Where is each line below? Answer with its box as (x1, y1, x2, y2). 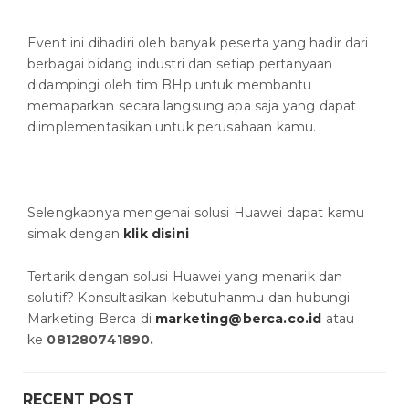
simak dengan (27, 225, 124, 243)
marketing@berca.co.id (155, 310, 322, 328)
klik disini (123, 225, 189, 243)
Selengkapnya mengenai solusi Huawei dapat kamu (27, 204, 365, 222)
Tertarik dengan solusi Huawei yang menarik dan (27, 268, 343, 286)
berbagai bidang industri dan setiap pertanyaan (27, 56, 333, 73)
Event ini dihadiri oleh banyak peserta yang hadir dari (27, 35, 369, 52)
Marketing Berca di (27, 310, 156, 328)
